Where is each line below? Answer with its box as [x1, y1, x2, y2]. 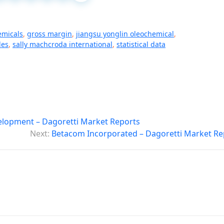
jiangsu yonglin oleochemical [76, 29, 174, 38]
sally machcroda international [12, 39, 112, 49]
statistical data [116, 39, 165, 49]
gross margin [27, 29, 72, 38]
